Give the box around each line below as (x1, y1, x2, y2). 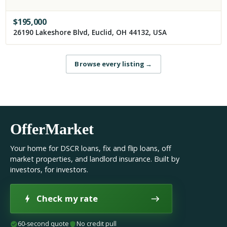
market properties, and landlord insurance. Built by (10, 154, 179, 164)
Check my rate (36, 193, 98, 205)
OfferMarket (10, 121, 94, 138)
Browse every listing (74, 59, 145, 69)
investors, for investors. (10, 165, 88, 175)
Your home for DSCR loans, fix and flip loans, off (10, 143, 171, 154)
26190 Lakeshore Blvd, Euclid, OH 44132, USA (13, 28, 167, 37)
